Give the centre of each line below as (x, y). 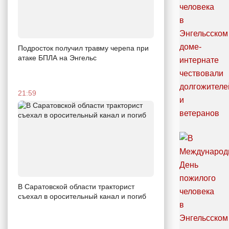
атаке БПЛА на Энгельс (57, 58)
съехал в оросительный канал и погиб (82, 197)
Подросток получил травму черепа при (83, 48)
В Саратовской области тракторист (76, 187)
